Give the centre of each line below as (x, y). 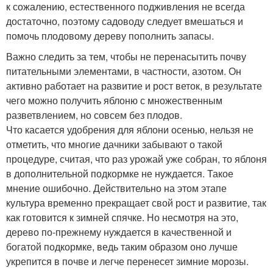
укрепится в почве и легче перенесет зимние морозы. (127, 261)
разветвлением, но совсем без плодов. (94, 115)
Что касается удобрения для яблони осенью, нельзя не (130, 129)
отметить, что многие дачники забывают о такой (114, 144)
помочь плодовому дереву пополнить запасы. (110, 36)
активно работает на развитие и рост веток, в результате (134, 86)
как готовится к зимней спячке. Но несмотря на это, (122, 217)
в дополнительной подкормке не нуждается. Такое (120, 173)
